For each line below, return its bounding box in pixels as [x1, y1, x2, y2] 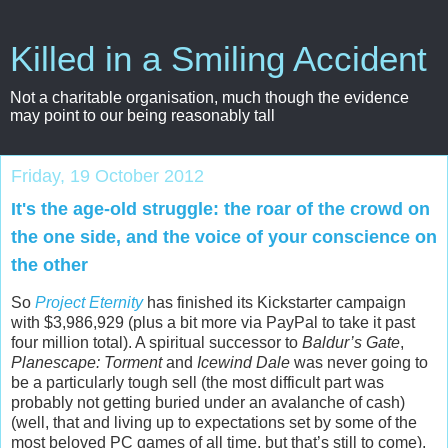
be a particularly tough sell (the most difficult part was [11, 373, 384, 391]
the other [11, 255, 88, 275]
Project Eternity [35, 293, 143, 311]
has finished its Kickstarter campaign [143, 293, 406, 311]
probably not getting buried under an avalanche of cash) [11, 393, 405, 411]
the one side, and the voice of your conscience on [11, 227, 437, 247]
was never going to [290, 353, 428, 371]
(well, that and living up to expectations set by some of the [11, 413, 417, 431]
